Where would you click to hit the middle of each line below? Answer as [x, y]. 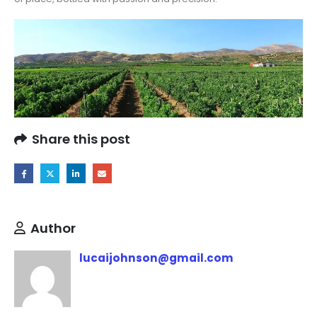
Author [53, 228]
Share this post [81, 139]
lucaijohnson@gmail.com [156, 258]
